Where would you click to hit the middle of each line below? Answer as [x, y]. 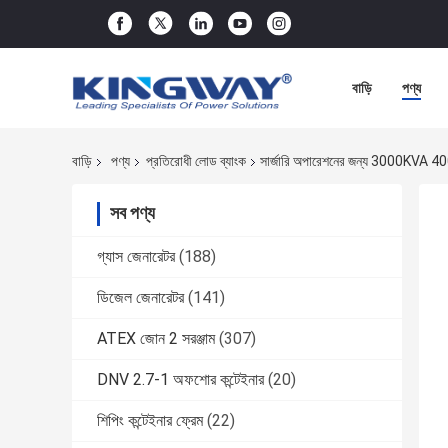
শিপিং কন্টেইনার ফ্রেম [150, 421]
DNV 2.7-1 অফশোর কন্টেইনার [180, 380]
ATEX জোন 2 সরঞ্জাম [156, 339]
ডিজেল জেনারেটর [140, 298]
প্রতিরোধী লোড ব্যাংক [196, 161]
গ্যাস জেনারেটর [136, 257]
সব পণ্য [132, 213]
